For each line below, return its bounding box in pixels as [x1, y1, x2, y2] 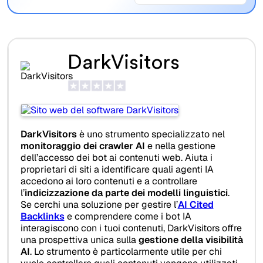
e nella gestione [144, 140, 215, 153]
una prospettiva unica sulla [20, 234, 139, 247]
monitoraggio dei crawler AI [20, 140, 145, 153]
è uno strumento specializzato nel [76, 128, 225, 141]
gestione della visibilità [138, 234, 243, 247]
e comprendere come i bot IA [64, 210, 191, 223]
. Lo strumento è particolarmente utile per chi [29, 245, 222, 258]
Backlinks [20, 210, 65, 223]
